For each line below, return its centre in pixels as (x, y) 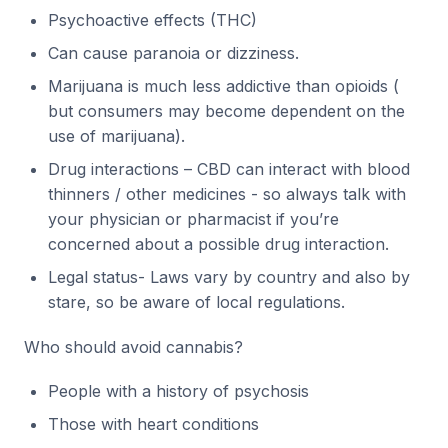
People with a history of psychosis (178, 391)
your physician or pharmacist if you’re (193, 219)
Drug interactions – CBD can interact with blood (229, 169)
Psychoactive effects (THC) (152, 20)
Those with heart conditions (153, 424)
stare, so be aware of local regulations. (196, 302)
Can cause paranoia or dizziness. (173, 53)
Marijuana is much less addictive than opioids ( (223, 86)
